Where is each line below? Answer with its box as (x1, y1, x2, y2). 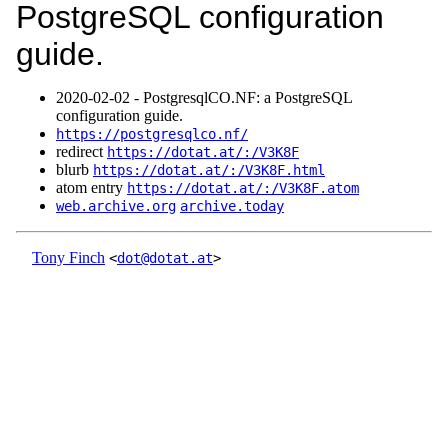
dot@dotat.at (117, 250, 213, 267)
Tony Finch (32, 249, 105, 267)
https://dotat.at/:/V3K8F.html (93, 162, 325, 179)
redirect (56, 143, 107, 161)
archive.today (180, 198, 284, 215)
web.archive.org (56, 198, 176, 215)
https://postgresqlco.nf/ (56, 126, 248, 143)
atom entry (56, 179, 127, 197)
